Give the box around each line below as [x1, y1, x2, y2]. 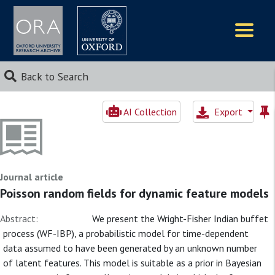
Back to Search [20, 69, 88, 83]
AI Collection [122, 106, 177, 118]
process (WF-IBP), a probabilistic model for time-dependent [3, 227, 249, 239]
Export [214, 106, 245, 118]
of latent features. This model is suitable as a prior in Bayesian [3, 257, 261, 269]
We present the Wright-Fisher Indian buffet [92, 212, 268, 225]
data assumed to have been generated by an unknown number [3, 242, 257, 254]
